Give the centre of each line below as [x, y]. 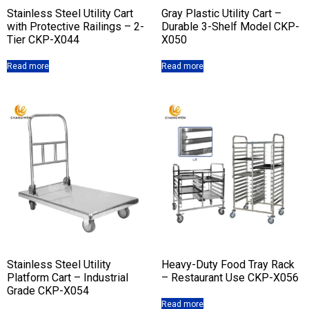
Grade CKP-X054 [48, 290]
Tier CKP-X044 [43, 39]
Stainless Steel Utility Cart [70, 13]
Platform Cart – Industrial [68, 277]
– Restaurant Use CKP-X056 [230, 277]
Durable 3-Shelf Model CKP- [230, 26]
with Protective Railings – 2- [76, 26]
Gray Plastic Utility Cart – [221, 13]
